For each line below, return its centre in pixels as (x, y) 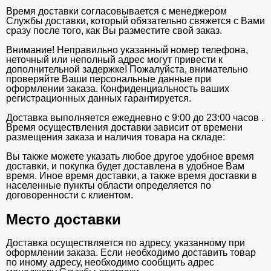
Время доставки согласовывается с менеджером (116, 11)
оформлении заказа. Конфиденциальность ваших (118, 88)
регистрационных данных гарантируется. (99, 98)
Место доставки (64, 219)
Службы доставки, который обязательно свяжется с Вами (135, 21)
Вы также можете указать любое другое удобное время (130, 156)
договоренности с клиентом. (70, 195)
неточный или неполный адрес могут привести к (114, 59)
